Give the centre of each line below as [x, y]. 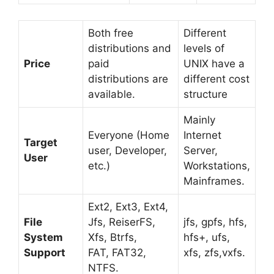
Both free [111, 33]
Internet [202, 135]
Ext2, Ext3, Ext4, [128, 206]
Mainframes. [214, 181]
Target [41, 142]
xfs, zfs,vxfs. [214, 252]
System [43, 237]
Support [45, 252]
